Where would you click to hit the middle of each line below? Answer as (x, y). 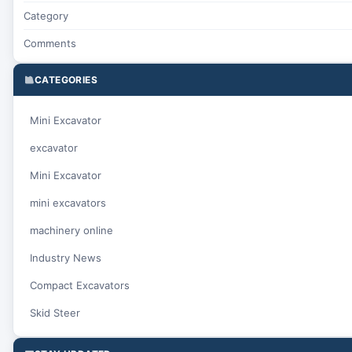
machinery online (71, 230)
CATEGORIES (66, 80)
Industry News (66, 257)
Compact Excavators (80, 285)
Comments (50, 44)
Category (46, 16)
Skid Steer (55, 312)
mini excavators (68, 202)
